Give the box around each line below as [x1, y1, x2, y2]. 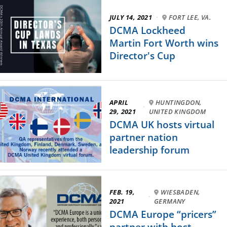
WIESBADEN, [161, 187, 200, 197]
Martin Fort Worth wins [109, 36, 218, 50]
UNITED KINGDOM [148, 106, 206, 116]
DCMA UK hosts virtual [109, 118, 214, 131]
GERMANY [154, 196, 185, 206]
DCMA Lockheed [109, 23, 185, 37]
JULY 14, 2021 [109, 12, 153, 22]
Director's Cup [109, 49, 175, 62]
